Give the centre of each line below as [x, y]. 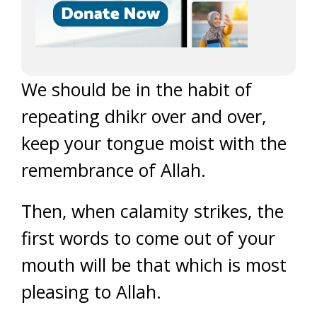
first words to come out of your [148, 238]
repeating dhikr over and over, [144, 116]
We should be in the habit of [137, 89]
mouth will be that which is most [154, 265]
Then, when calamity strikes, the [152, 211]
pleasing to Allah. [91, 292]
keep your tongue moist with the [154, 143]
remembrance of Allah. [114, 170]
